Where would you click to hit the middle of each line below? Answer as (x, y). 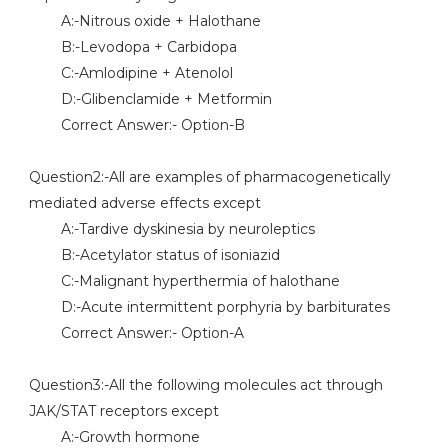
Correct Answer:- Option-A (136, 333)
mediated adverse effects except (144, 203)
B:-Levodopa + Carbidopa (132, 47)
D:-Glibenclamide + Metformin (150, 99)
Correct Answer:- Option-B (136, 125)
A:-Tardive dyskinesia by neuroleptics (171, 229)
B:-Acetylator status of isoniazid (154, 255)
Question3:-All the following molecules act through (205, 385)
